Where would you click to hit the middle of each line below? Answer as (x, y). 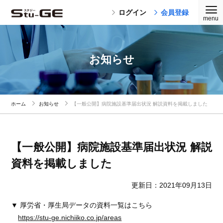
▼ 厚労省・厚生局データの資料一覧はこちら (82, 205)
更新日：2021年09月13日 (171, 185)
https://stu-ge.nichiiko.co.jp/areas (70, 218)
